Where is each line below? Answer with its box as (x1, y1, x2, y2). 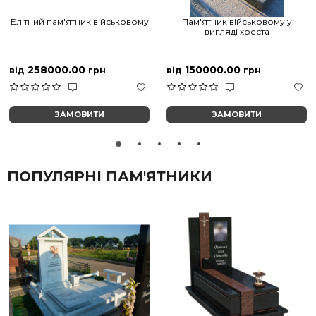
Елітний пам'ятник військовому (10, 16, 149, 27)
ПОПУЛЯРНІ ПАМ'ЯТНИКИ (7, 168, 212, 185)
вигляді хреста (204, 26, 269, 37)
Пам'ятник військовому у (181, 16, 292, 27)
